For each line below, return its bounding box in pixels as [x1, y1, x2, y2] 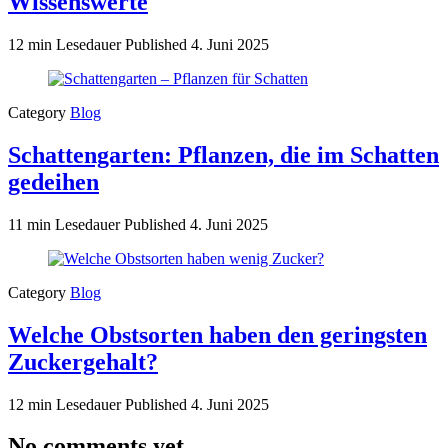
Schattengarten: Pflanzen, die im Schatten [8, 141, 439, 168]
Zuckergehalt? [8, 348, 158, 375]
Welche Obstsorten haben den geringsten [8, 321, 427, 348]
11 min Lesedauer [8, 215, 124, 233]
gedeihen [8, 168, 99, 195]
